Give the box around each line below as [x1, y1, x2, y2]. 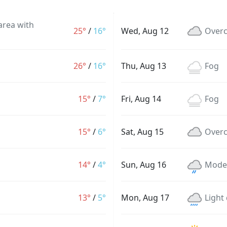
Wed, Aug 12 [121, 25, 169, 36]
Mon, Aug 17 [121, 192, 169, 203]
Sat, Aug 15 [121, 126, 164, 137]
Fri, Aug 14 [121, 93, 161, 104]
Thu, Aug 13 [121, 60, 166, 71]
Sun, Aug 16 [121, 159, 166, 170]
